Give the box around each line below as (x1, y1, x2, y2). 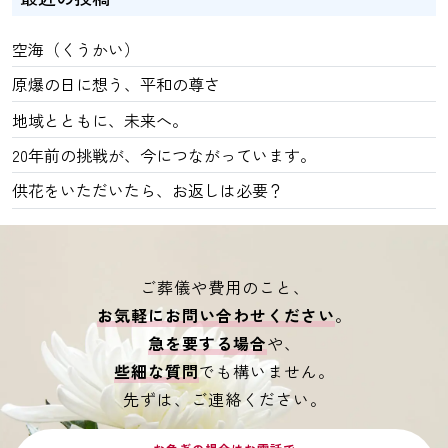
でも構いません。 (199, 358, 335, 383)
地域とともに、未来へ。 (12, 107, 188, 132)
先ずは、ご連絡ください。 (122, 386, 327, 411)
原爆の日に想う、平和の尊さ (12, 72, 220, 97)
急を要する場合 (148, 330, 267, 355)
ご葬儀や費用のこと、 (139, 274, 310, 299)
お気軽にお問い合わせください (97, 302, 335, 327)
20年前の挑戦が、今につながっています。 (12, 142, 316, 167)
